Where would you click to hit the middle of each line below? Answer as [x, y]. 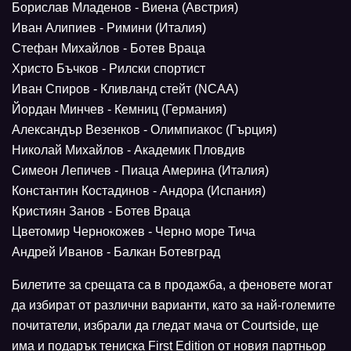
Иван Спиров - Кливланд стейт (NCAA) [125, 89]
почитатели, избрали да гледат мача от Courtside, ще [165, 326]
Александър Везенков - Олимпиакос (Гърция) [144, 130]
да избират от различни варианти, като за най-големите [174, 306]
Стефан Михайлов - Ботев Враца [109, 49]
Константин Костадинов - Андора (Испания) [139, 191]
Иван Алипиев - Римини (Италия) [109, 28]
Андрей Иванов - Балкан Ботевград [116, 252]
